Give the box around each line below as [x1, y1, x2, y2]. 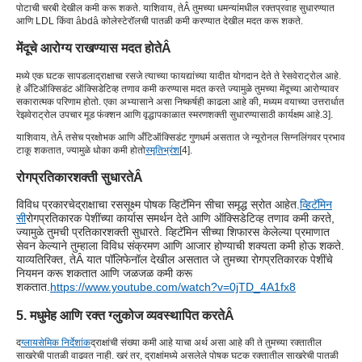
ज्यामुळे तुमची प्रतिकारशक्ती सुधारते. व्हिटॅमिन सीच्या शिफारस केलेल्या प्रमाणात [16, 225, 330, 239]
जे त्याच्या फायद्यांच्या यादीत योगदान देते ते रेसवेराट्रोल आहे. [136, 69, 341, 82]
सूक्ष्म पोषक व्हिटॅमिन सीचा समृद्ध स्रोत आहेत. [123, 198, 300, 212]
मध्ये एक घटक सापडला [16, 69, 95, 82]
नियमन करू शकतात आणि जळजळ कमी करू [16, 267, 192, 280]
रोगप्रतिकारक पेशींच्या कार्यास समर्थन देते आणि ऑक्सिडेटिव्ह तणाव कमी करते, [26, 212, 335, 225]
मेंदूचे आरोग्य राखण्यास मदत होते [16, 40, 162, 56]
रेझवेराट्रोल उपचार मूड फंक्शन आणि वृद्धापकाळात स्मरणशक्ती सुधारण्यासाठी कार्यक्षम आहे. [16, 108, 322, 120]
